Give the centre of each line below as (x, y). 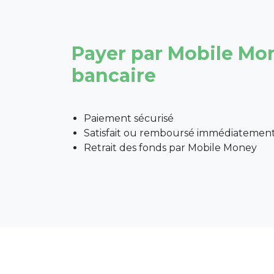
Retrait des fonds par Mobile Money (170, 148)
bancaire (114, 76)
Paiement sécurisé (129, 118)
